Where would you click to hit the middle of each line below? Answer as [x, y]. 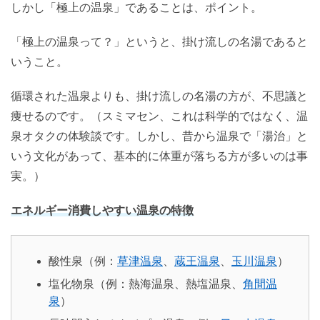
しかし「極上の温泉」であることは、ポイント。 [136, 7]
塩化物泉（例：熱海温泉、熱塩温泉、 [146, 284]
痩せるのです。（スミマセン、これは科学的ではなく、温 [159, 116]
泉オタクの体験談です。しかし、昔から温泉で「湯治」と [159, 136]
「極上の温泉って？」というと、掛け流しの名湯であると [159, 42]
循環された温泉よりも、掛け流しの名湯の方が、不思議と [159, 96]
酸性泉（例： [83, 261]
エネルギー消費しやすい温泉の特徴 [102, 210]
